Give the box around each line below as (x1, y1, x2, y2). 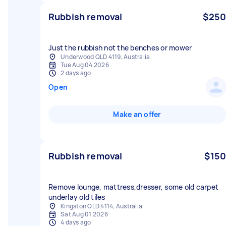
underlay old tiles (48, 192, 105, 202)
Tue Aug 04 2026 (61, 61, 109, 69)
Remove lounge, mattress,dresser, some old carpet (48, 182, 218, 192)
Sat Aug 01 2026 (61, 210, 108, 218)
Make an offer (113, 109, 161, 119)
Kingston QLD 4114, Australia (61, 202, 142, 210)
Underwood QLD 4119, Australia (61, 52, 150, 61)
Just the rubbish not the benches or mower (48, 43, 192, 52)
